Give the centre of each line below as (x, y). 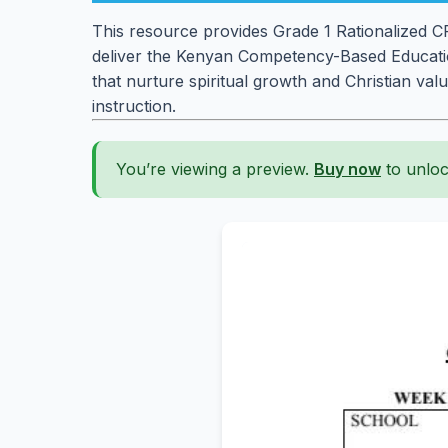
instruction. (134, 106)
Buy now (347, 169)
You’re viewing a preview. (215, 169)
